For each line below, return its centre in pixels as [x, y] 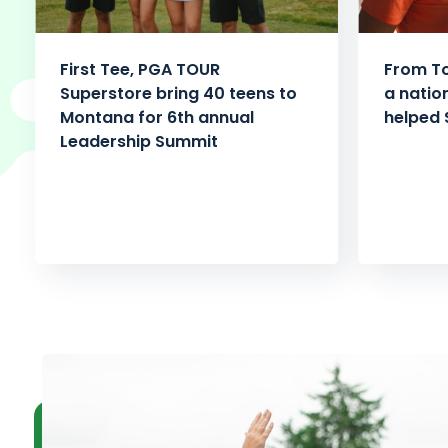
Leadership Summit [139, 142]
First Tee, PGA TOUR [140, 70]
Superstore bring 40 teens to [179, 94]
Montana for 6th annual [157, 118]
